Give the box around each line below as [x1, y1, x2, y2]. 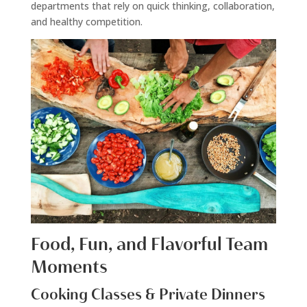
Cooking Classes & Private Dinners [30, 286, 265, 304]
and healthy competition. [30, 15, 143, 29]
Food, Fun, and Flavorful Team [30, 234, 268, 256]
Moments [30, 256, 108, 278]
